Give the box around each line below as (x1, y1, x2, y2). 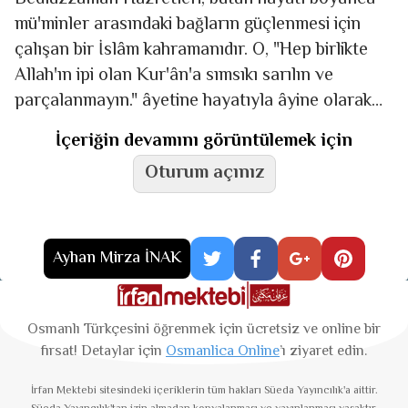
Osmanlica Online (166, 340, 280, 363)
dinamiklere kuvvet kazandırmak (15, 138, 260, 167)
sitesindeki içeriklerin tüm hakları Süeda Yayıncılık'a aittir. (96, 382, 378, 400)
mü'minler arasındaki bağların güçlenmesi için (15, 10, 361, 39)
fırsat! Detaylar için (41, 340, 166, 363)
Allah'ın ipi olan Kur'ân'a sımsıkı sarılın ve (15, 61, 333, 90)
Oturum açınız (144, 158, 264, 188)
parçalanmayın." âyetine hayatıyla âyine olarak (15, 87, 372, 116)
